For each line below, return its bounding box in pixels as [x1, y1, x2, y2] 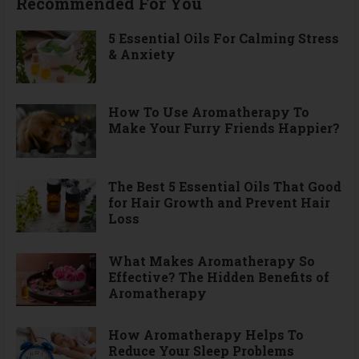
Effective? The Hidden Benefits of [108, 268, 330, 285]
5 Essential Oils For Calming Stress [108, 29, 340, 46]
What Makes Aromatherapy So [108, 252, 316, 269]
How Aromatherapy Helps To [108, 326, 305, 344]
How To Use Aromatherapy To [108, 103, 310, 121]
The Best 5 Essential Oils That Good [108, 178, 342, 195]
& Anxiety [108, 45, 176, 63]
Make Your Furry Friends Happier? [108, 119, 341, 137]
